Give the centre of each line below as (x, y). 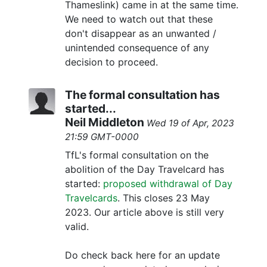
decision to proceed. (111, 62)
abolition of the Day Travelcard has (145, 170)
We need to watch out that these (139, 19)
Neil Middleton (105, 122)
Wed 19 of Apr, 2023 (190, 123)
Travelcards (91, 198)
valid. (77, 227)
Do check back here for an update (142, 255)
